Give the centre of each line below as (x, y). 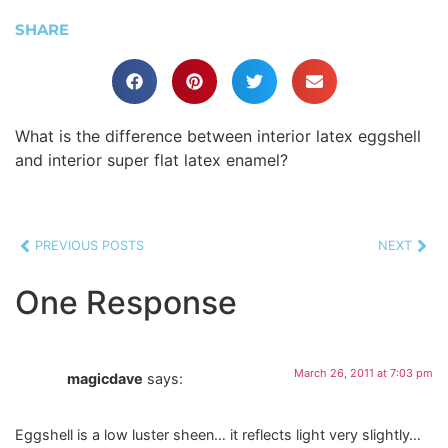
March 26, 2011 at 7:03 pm (363, 372)
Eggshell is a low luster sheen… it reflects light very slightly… (218, 435)
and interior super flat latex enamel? (151, 159)
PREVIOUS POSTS (89, 246)
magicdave (105, 378)
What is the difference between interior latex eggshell (218, 135)
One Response (126, 302)
